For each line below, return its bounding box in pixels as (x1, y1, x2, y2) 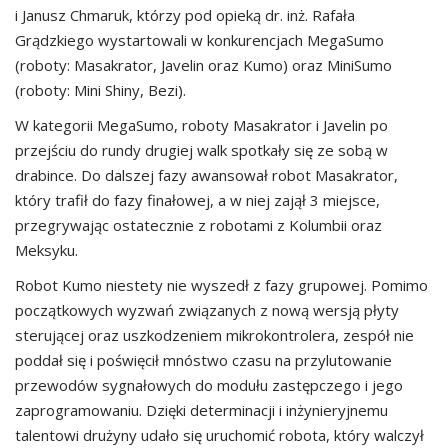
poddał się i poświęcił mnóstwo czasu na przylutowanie (15, 350, 392, 370)
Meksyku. (15, 240, 78, 260)
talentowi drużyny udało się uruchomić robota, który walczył (15, 425, 424, 445)
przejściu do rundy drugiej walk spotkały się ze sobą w (15, 140, 388, 160)
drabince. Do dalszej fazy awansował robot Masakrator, (15, 165, 398, 185)
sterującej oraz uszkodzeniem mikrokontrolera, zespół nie (15, 325, 414, 345)
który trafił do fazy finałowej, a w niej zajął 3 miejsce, (15, 190, 380, 210)
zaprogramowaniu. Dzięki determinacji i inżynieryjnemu (15, 400, 388, 420)
